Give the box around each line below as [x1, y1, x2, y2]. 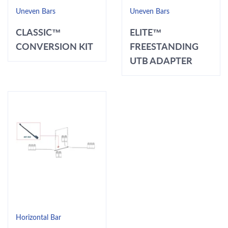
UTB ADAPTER [130, 54, 192, 66]
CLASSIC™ [16, 26, 61, 38]
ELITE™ [130, 26, 162, 38]
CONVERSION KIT [16, 40, 93, 52]
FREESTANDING [130, 40, 198, 52]
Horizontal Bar [16, 214, 61, 221]
